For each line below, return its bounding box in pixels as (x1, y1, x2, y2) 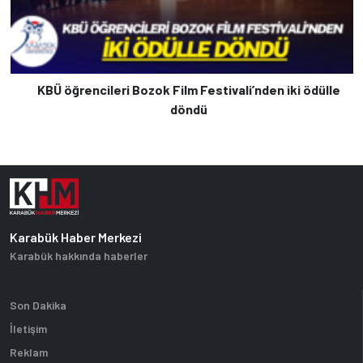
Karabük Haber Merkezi (10, 228, 142, 245)
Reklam (10, 344, 48, 359)
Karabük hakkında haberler (10, 248, 147, 263)
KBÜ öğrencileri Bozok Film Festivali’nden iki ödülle (36, 81, 340, 97)
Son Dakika (10, 297, 66, 312)
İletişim (10, 321, 47, 335)
